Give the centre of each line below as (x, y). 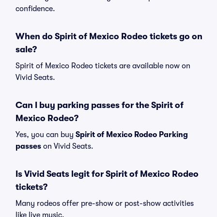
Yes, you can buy (46, 135)
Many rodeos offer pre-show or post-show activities (105, 203)
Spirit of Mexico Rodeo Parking (132, 135)
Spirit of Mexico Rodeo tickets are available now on (103, 66)
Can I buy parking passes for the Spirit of (100, 105)
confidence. (35, 9)
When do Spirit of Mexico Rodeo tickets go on (109, 36)
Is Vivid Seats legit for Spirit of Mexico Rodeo (107, 174)
